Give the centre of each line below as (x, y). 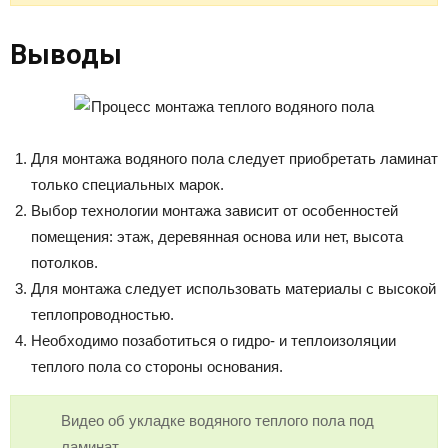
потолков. (64, 262)
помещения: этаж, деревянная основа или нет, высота (217, 236)
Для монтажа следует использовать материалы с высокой (233, 288)
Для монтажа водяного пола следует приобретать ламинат (234, 158)
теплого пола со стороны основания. (157, 366)
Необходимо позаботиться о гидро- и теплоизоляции (213, 340)
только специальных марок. (127, 184)
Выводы (66, 54)
